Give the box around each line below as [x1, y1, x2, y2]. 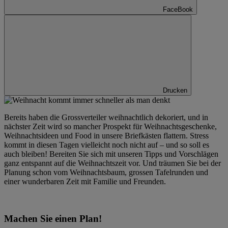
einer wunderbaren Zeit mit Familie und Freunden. [4, 177, 166, 186]
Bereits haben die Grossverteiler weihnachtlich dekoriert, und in [4, 112, 208, 122]
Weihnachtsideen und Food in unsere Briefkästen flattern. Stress [4, 131, 209, 140]
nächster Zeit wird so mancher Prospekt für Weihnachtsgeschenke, [4, 122, 217, 131]
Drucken [163, 86, 187, 94]
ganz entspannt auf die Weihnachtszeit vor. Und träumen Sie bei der [4, 158, 221, 167]
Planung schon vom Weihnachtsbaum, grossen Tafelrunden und [4, 167, 208, 177]
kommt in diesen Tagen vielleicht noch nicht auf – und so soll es [4, 140, 209, 149]
